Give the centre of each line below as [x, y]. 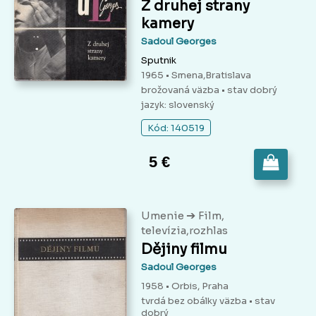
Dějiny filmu [184, 250]
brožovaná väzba [181, 90]
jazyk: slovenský [178, 105]
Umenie [164, 216]
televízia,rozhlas [184, 231]
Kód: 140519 [176, 128]
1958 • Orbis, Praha [185, 286]
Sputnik [159, 61]
